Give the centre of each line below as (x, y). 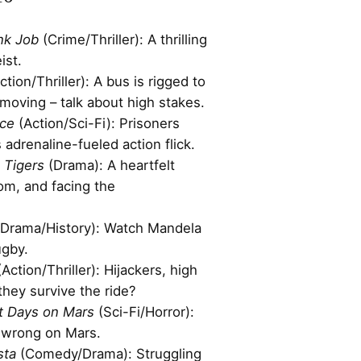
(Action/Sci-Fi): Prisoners (97, 124)
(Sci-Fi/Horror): (144, 312)
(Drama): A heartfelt (110, 166)
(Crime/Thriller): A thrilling (123, 40)
